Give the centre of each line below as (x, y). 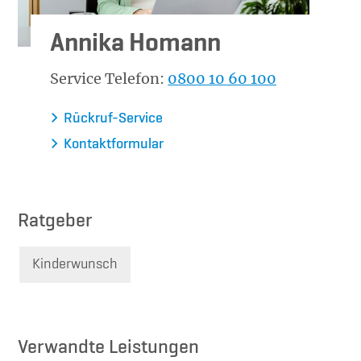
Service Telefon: (109, 78)
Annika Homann (135, 43)
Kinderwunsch (75, 264)
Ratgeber (55, 220)
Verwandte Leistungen (108, 347)
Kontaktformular (114, 144)
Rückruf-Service (113, 118)
